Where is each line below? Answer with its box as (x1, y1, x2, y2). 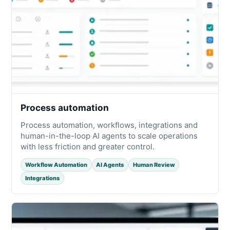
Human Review (132, 161, 175, 169)
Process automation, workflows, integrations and (21, 120, 198, 130)
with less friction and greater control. (21, 141, 155, 151)
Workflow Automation (25, 161, 87, 169)
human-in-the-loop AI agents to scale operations (21, 130, 198, 141)
